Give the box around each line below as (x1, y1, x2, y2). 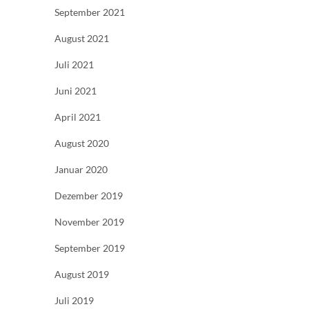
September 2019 (54, 241, 125, 254)
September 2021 (54, 6, 125, 18)
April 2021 (54, 110, 101, 123)
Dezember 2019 (54, 189, 123, 201)
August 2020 (54, 137, 109, 149)
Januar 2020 (54, 163, 108, 175)
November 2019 (54, 215, 124, 228)
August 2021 (54, 32, 109, 44)
